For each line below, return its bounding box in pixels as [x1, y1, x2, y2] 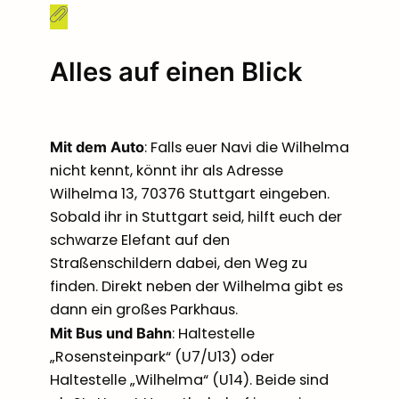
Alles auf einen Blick [50, 55, 303, 87]
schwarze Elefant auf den [50, 230, 230, 251]
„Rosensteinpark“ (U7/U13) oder [50, 346, 274, 368]
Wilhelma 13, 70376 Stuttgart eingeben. [50, 183, 330, 205]
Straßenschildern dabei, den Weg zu [50, 253, 307, 274]
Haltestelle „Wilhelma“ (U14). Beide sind [50, 370, 329, 391]
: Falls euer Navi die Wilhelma [144, 137, 349, 159]
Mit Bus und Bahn [50, 324, 172, 343]
